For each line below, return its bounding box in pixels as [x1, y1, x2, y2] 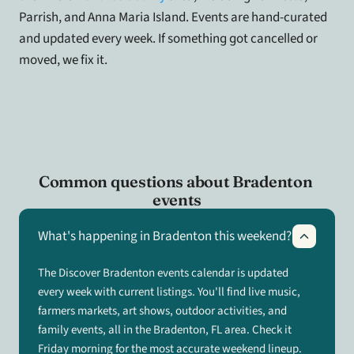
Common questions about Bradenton [38, 171, 313, 191]
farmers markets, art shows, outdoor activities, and [38, 303, 287, 319]
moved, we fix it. [19, 51, 107, 70]
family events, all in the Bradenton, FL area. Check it [38, 322, 292, 338]
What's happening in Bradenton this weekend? [38, 227, 292, 246]
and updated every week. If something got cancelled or [19, 29, 318, 48]
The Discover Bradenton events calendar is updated [38, 265, 288, 281]
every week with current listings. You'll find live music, [38, 284, 300, 300]
